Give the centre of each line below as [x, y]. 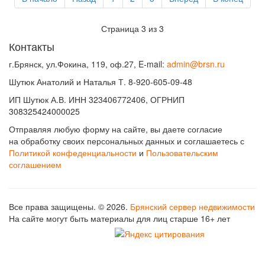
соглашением [35, 164]
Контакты [32, 46]
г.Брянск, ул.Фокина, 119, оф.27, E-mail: [88, 64]
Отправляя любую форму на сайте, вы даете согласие [116, 129]
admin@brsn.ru [196, 64]
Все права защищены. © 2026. [70, 206]
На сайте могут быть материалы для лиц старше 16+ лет [119, 218]
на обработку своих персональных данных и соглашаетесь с [127, 141]
